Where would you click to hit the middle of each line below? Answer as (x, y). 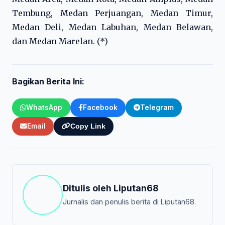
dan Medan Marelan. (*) (60, 41)
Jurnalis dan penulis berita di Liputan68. (129, 201)
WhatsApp (44, 107)
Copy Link (88, 126)
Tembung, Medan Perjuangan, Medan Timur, (113, 13)
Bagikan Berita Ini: (48, 81)
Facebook (100, 107)
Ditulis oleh (88, 188)
